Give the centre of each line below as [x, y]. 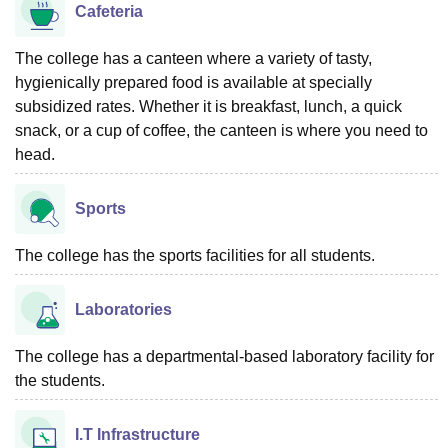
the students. [60, 380]
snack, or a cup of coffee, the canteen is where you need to [221, 130]
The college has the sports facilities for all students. [195, 255]
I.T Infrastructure [137, 434]
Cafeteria [109, 11]
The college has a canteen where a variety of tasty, [193, 58]
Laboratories [123, 309]
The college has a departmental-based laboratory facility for [224, 356]
